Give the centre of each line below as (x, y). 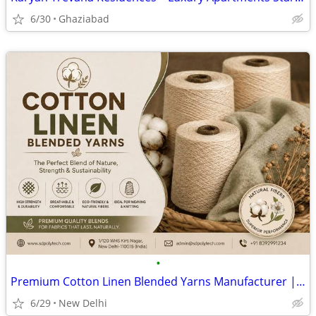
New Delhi (83, 303)
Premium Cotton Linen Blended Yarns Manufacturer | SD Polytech (301, 281)
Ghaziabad (84, 19)
